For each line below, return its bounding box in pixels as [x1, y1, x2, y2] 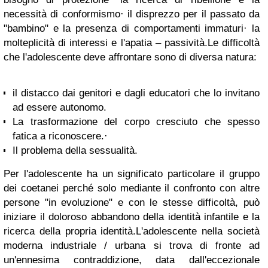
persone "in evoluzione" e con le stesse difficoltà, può [4, 197, 260, 208]
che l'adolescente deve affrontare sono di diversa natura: [4, 51, 257, 63]
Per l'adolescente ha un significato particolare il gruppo [4, 168, 260, 179]
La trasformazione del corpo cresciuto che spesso [13, 116, 260, 127]
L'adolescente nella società [136, 226, 260, 237]
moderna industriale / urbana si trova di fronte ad [4, 240, 260, 251]
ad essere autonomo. [13, 102, 106, 113]
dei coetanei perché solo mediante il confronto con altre [4, 182, 260, 194]
